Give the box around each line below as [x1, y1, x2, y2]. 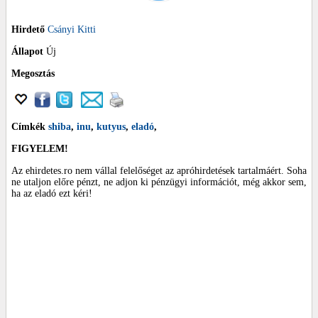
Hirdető [11, 23, 45, 35]
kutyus [97, 121, 126, 132]
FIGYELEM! [11, 143, 68, 154]
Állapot [11, 45, 43, 57]
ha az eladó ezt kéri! [11, 187, 92, 199]
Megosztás [11, 67, 55, 79]
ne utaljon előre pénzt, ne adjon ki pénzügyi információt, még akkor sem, [11, 176, 307, 187]
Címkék [11, 121, 48, 132]
